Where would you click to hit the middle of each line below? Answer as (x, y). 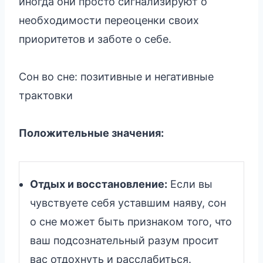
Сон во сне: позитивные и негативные (116, 76)
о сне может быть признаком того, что (131, 221)
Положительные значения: (91, 133)
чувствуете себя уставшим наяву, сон (128, 203)
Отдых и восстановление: (99, 184)
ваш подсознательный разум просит (124, 240)
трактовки (46, 95)
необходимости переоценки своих (109, 20)
